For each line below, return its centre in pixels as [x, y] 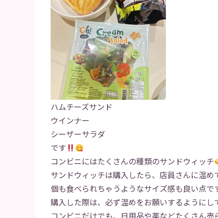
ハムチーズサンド [82, 107]
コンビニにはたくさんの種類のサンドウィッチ [132, 161]
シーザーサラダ [78, 134]
